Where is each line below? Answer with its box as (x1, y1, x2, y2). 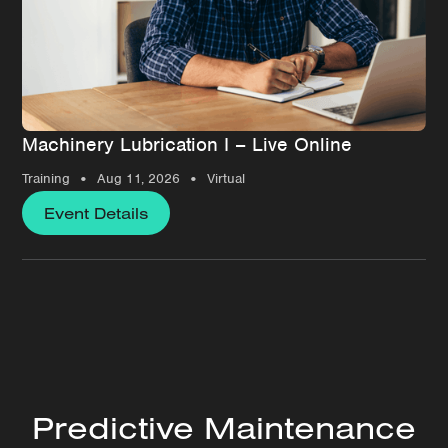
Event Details (44, 202, 149, 223)
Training (22, 170, 71, 188)
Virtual (207, 170, 246, 188)
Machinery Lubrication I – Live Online (22, 131, 353, 157)
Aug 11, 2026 (97, 170, 181, 188)
